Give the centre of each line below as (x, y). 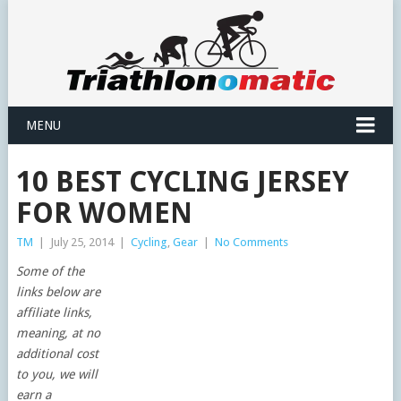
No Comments (251, 242)
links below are (58, 292)
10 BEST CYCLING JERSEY (182, 182)
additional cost (57, 354)
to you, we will (56, 374)
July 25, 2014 (81, 242)
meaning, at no (58, 333)
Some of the (50, 271)
